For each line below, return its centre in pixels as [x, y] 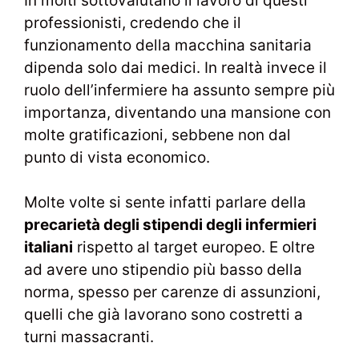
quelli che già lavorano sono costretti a [163, 315]
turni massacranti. [89, 337]
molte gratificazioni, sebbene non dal [157, 135]
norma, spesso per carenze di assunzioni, [172, 292]
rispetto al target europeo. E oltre [194, 248]
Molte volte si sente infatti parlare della [165, 203]
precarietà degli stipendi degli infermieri [170, 225]
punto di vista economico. [117, 157]
